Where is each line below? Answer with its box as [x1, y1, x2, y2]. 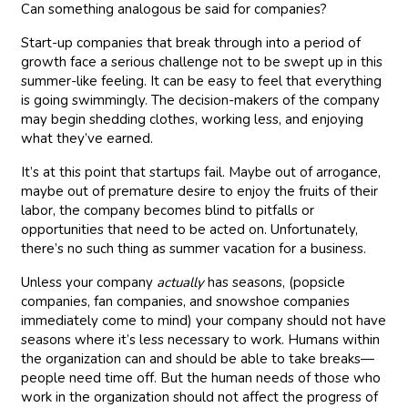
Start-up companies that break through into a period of [21, 34, 362, 52]
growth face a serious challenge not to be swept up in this [21, 53, 383, 71]
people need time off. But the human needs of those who [21, 369, 382, 387]
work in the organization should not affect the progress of [21, 388, 379, 406]
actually [157, 273, 209, 291]
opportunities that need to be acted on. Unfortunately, [21, 220, 359, 239]
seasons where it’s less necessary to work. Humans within [21, 331, 381, 349]
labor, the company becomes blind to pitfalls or [21, 201, 315, 219]
